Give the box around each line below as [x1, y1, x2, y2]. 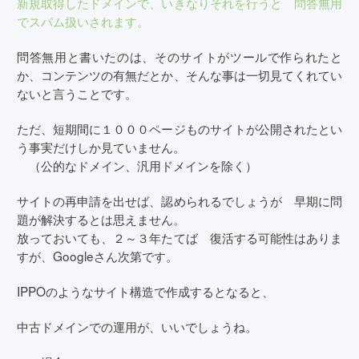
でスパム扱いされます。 [17, 12, 149, 30]
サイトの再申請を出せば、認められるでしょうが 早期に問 [17, 192, 342, 209]
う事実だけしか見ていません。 [17, 138, 185, 155]
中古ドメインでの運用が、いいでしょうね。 [17, 317, 257, 335]
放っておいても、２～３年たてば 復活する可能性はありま [17, 228, 342, 246]
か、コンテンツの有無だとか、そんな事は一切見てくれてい [17, 66, 342, 83]
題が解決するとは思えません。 [17, 210, 185, 228]
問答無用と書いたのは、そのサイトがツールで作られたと [17, 47, 342, 65]
